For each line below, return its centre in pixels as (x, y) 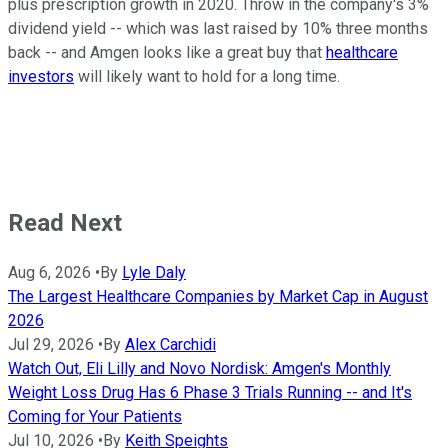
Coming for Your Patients (95, 417)
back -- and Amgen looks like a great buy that (167, 53)
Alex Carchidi (170, 345)
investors (41, 77)
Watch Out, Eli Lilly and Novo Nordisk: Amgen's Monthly (199, 369)
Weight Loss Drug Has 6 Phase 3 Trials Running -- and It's (210, 393)
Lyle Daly (154, 273)
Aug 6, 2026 (49, 273)
